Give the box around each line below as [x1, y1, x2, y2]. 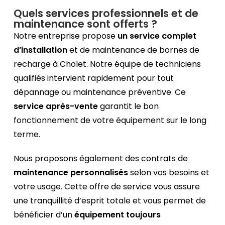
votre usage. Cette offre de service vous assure [14, 181, 200, 193]
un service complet [118, 30, 197, 42]
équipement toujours [74, 209, 161, 221]
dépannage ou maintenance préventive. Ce [14, 86, 186, 98]
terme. [14, 129, 41, 141]
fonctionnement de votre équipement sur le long [14, 115, 207, 127]
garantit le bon [98, 100, 159, 113]
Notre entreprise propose [14, 30, 118, 42]
